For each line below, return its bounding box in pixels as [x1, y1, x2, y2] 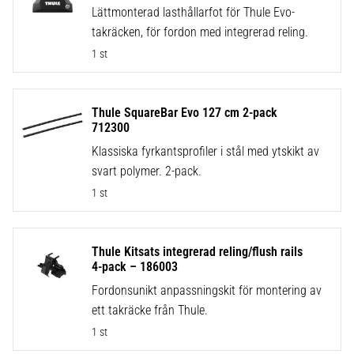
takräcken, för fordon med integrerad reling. [91, 24, 308, 40]
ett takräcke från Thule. [91, 303, 208, 318]
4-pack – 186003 [91, 259, 178, 275]
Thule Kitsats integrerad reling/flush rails [91, 244, 303, 260]
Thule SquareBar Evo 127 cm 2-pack [91, 104, 277, 120]
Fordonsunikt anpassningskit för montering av [91, 283, 322, 299]
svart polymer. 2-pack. [91, 163, 201, 179]
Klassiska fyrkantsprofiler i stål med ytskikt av [91, 143, 319, 159]
